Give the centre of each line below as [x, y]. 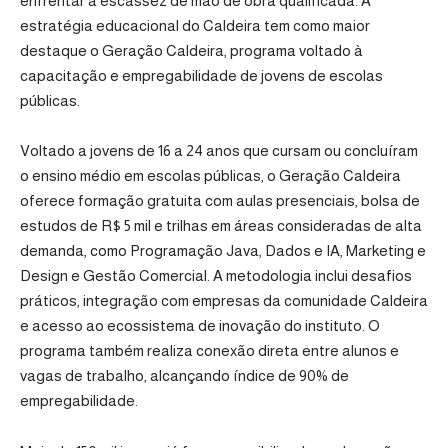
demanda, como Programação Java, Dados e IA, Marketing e [223, 251]
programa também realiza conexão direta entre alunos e [209, 351]
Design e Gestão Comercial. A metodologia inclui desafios [216, 276]
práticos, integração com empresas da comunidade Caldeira [224, 301]
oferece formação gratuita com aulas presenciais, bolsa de [220, 201]
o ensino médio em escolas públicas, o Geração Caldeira [210, 176]
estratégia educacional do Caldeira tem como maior [195, 25]
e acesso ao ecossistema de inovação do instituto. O [200, 326]
